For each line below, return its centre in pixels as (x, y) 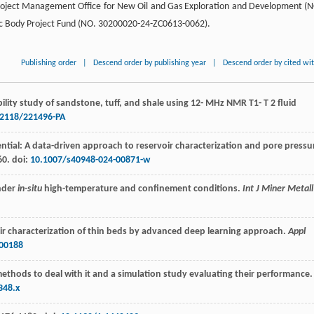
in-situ (30, 189)
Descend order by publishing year (150, 63)
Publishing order (49, 63)
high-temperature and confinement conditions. (142, 189)
